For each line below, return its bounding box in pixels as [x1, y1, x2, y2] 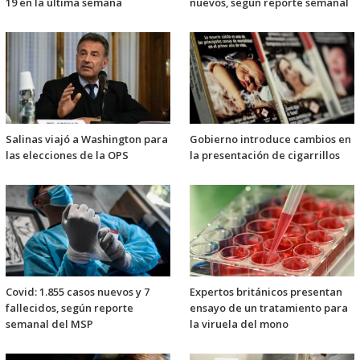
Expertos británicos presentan [190, 284, 342, 300]
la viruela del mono [190, 317, 288, 332]
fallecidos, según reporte [6, 301, 133, 316]
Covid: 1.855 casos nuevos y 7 [6, 284, 149, 300]
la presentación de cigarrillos [190, 148, 340, 163]
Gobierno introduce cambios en [190, 132, 351, 147]
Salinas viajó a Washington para [6, 132, 168, 147]
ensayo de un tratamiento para [190, 301, 348, 316]
